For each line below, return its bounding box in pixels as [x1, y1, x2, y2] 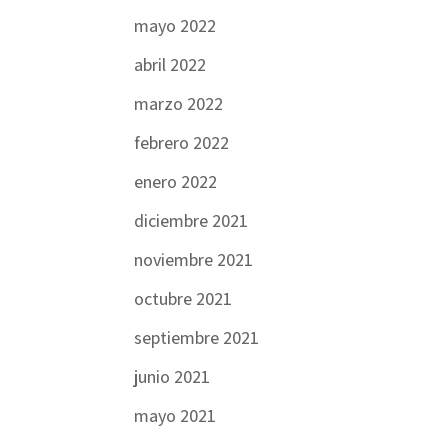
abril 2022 [134, 52, 207, 76]
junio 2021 [134, 364, 211, 388]
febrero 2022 [134, 130, 230, 154]
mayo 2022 [134, 13, 217, 37]
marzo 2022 [134, 91, 224, 115]
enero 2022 [134, 169, 218, 193]
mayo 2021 [134, 403, 217, 427]
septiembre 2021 [134, 325, 260, 349]
